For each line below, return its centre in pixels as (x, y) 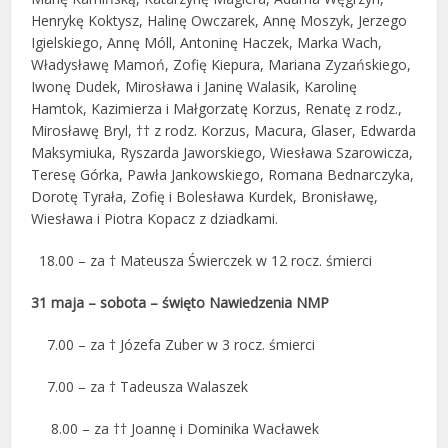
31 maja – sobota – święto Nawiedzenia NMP (180, 302)
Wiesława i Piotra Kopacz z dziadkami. (155, 218)
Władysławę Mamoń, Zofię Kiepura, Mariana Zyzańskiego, (221, 64)
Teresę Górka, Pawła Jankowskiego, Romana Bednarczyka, (223, 174)
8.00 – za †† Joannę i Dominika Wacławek (185, 428)
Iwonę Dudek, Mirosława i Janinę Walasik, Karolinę (194, 86)
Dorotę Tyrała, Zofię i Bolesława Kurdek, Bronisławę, (205, 196)
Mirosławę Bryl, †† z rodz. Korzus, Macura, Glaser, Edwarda (224, 130)
